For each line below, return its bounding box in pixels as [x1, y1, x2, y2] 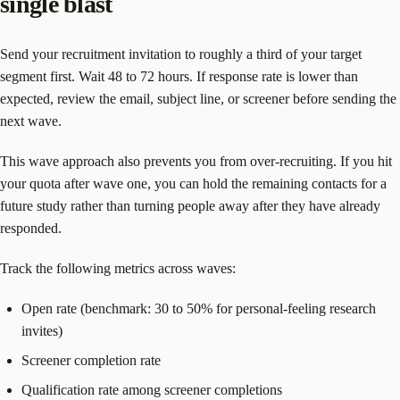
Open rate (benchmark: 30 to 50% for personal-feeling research [21, 300, 376, 316]
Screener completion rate [21, 352, 161, 368]
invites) [21, 322, 62, 338]
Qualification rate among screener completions [21, 381, 282, 397]
